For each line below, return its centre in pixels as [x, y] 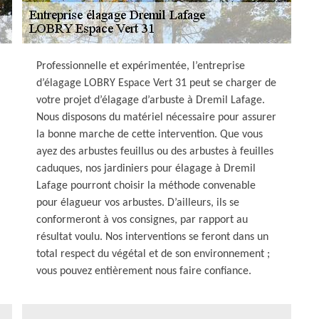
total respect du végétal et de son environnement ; [153, 254]
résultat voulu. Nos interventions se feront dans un [152, 237]
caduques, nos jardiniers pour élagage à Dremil [146, 169]
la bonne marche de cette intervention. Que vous [150, 135]
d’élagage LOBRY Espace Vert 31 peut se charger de [156, 83]
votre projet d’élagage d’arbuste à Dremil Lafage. [151, 100]
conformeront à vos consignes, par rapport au [142, 220]
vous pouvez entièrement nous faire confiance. [144, 271]
